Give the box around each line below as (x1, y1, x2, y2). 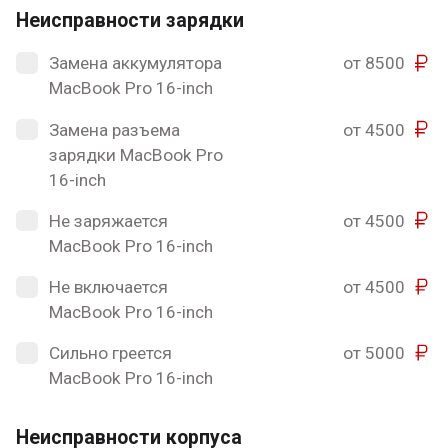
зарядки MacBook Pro (48, 144, 223, 165)
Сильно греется (48, 343, 172, 364)
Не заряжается (48, 210, 168, 231)
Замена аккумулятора (48, 53, 222, 74)
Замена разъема (48, 119, 180, 140)
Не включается (48, 276, 168, 297)
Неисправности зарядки (16, 9, 245, 33)
